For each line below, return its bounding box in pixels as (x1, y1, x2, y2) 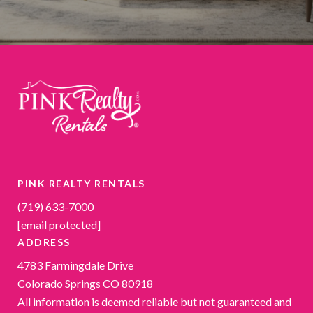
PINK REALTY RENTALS (17, 177, 145, 189)
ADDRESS (17, 235, 71, 248)
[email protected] (17, 217, 101, 231)
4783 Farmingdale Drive (17, 258, 133, 272)
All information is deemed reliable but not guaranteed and (17, 294, 291, 308)
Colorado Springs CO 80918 (17, 276, 153, 290)
